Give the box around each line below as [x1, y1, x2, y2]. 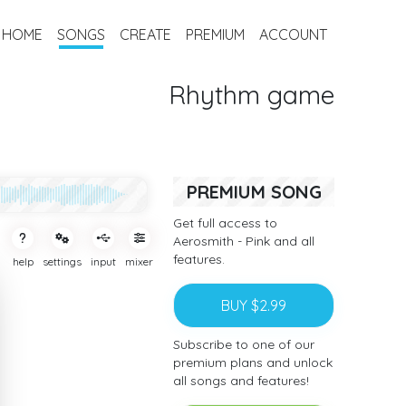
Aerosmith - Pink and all [173, 233, 315, 249]
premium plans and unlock [173, 354, 333, 371]
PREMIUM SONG [186, 180, 322, 203]
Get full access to [173, 215, 278, 231]
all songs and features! [173, 372, 310, 389]
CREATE [119, 24, 171, 43]
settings [43, 255, 82, 268]
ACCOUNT [258, 24, 327, 43]
